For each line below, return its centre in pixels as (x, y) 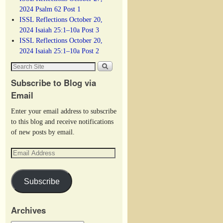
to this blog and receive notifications (62, 121)
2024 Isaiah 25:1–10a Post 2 (59, 51)
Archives (28, 210)
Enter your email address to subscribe (64, 111)
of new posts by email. (43, 132)
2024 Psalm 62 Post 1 (50, 9)
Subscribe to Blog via (54, 83)
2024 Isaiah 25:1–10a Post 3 (59, 30)
